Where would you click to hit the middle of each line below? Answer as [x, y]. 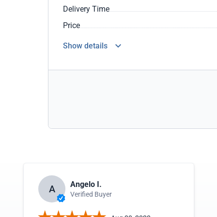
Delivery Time [86, 9]
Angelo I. [86, 184]
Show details [85, 46]
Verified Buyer [91, 194]
